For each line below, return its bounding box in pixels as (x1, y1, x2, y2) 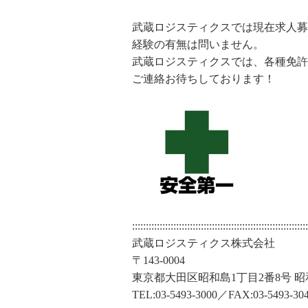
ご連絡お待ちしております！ (132, 73, 275, 85)
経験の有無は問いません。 (132, 38, 264, 51)
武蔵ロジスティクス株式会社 (132, 237, 275, 250)
